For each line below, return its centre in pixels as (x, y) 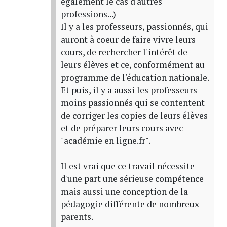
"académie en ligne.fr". (105, 140)
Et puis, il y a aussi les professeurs (129, 90)
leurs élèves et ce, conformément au (133, 64)
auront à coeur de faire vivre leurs (128, 39)
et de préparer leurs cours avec (122, 128)
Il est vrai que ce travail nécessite (127, 166)
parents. (77, 216)
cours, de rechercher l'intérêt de (124, 52)
